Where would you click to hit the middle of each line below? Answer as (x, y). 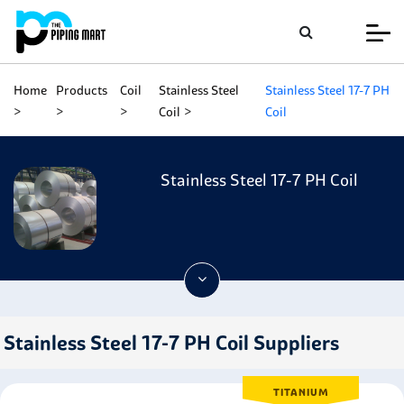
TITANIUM (301, 392)
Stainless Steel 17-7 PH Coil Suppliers (171, 343)
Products (82, 90)
